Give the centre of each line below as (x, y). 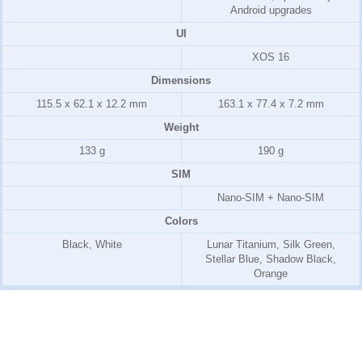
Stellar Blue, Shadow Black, (271, 259)
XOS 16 (271, 57)
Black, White (92, 244)
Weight (181, 127)
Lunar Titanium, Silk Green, (271, 244)
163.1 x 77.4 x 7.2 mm (271, 104)
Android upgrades (271, 10)
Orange (271, 274)
